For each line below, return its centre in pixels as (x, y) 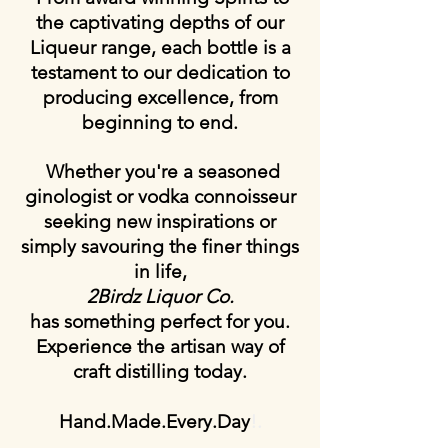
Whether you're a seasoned (160, 171)
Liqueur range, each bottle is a (160, 47)
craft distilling (131, 371)
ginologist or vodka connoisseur (160, 196)
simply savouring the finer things (160, 246)
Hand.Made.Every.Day (154, 421)
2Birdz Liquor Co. (160, 296)
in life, (160, 271)
